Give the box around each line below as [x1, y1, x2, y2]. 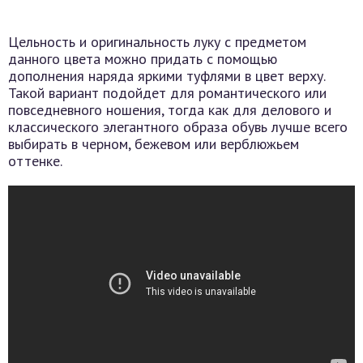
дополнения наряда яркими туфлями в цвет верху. [8, 66, 325, 86]
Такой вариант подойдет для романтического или [8, 83, 327, 103]
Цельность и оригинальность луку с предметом [8, 32, 306, 52]
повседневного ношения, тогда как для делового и [8, 100, 331, 120]
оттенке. [8, 152, 62, 171]
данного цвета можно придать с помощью [8, 49, 277, 69]
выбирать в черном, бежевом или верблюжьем [8, 135, 299, 154]
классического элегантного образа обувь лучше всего [8, 117, 348, 137]
